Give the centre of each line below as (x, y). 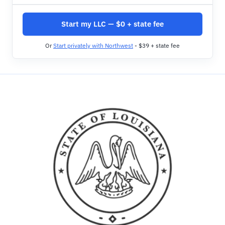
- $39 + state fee (156, 45)
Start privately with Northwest (93, 45)
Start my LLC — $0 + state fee (113, 24)
